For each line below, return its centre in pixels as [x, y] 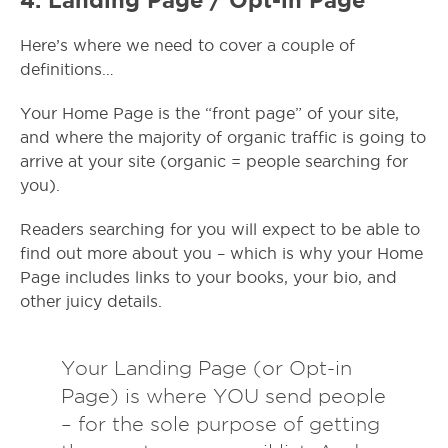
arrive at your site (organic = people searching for [214, 161]
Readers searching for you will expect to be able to [220, 229]
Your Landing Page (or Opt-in [206, 367]
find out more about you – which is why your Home [221, 253]
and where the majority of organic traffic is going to [223, 137]
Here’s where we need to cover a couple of [187, 45]
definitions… [67, 69]
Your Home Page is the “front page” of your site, [209, 113]
